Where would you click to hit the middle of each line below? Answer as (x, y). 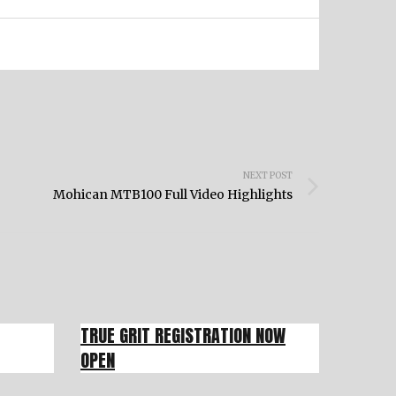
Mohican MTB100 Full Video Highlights (173, 194)
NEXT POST (268, 175)
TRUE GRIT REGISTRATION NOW (183, 335)
